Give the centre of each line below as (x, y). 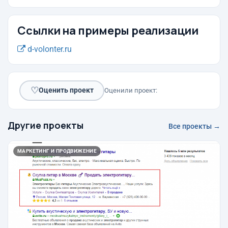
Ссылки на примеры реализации (108, 30)
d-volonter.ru (49, 49)
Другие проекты (46, 125)
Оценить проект (66, 90)
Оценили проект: (131, 90)
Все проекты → (194, 126)
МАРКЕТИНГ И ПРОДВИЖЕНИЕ (57, 151)
